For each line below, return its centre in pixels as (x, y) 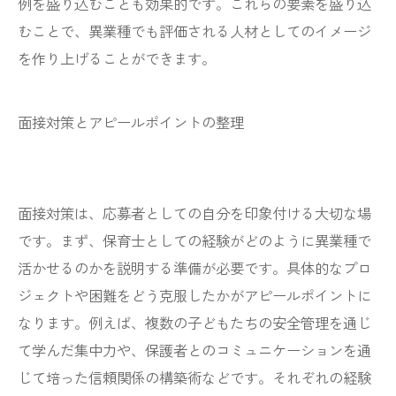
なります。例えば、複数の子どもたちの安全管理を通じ (194, 323)
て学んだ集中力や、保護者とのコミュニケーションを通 (194, 350)
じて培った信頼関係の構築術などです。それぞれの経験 (194, 377)
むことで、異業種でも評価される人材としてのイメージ (194, 31)
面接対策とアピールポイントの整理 (131, 122)
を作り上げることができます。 (117, 58)
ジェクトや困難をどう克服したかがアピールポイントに (194, 295)
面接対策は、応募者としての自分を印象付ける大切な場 (194, 213)
